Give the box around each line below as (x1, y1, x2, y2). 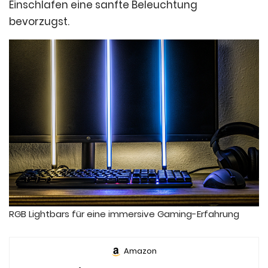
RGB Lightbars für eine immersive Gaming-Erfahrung (9, 207, 239, 220)
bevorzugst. (9, 14, 69, 29)
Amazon (124, 245, 157, 257)
